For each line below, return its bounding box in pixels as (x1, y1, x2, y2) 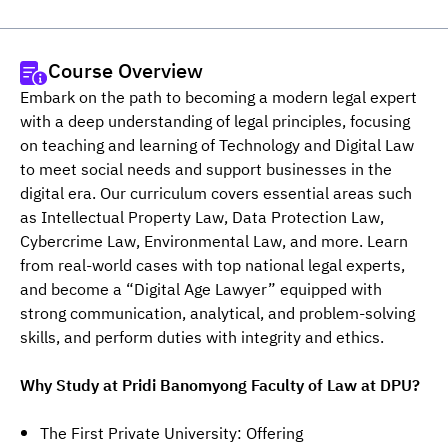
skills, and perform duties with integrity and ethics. (20, 325, 384, 352)
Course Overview (48, 56, 203, 89)
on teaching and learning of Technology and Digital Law (20, 133, 414, 160)
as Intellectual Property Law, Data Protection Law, (20, 205, 384, 232)
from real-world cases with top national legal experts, (20, 253, 405, 280)
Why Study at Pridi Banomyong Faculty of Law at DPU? (20, 373, 420, 400)
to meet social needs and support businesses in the (20, 157, 392, 184)
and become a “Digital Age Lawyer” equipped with (20, 277, 382, 304)
